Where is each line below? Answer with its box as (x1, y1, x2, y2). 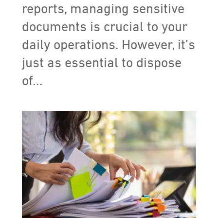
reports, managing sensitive (21, 2, 184, 16)
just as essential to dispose (21, 56, 182, 70)
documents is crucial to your (21, 20, 187, 34)
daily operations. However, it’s (21, 38, 195, 52)
